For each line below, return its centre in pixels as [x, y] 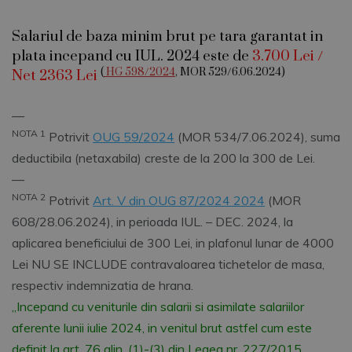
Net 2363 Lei [55, 76]
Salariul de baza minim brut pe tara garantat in [167, 37]
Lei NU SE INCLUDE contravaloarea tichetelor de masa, [168, 264]
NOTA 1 [29, 134]
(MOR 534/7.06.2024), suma [257, 137]
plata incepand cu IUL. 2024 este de [132, 57]
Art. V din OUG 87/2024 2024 [179, 201]
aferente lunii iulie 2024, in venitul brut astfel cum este [162, 328]
